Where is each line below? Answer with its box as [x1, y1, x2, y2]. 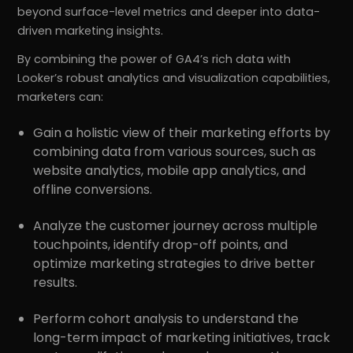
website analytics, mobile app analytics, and [33, 162, 307, 180]
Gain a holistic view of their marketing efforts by [33, 124, 331, 143]
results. [33, 273, 78, 292]
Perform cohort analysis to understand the [33, 310, 299, 329]
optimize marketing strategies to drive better [33, 255, 316, 273]
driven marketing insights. [17, 23, 164, 39]
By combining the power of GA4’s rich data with [17, 51, 292, 68]
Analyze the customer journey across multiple [33, 217, 318, 236]
